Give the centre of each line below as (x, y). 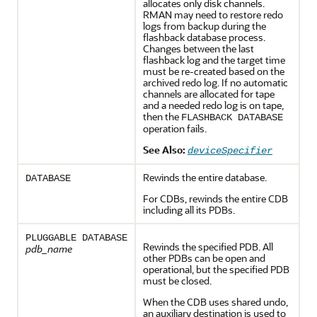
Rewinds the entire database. (205, 177)
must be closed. (177, 280)
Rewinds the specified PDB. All (208, 246)
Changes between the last (198, 48)
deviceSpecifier (230, 150)
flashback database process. (204, 37)
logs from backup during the (204, 25)
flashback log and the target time (214, 59)
